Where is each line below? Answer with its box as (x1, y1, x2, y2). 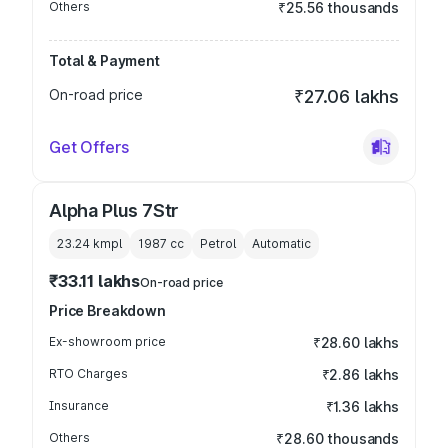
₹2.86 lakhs (321, 366, 399, 383)
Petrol (200, 236, 236, 251)
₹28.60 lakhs (312, 334, 399, 351)
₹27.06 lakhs (294, 86, 399, 107)
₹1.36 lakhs (325, 398, 399, 415)
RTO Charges (49, 366, 128, 381)
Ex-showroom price (49, 334, 166, 349)
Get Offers (49, 137, 129, 157)
